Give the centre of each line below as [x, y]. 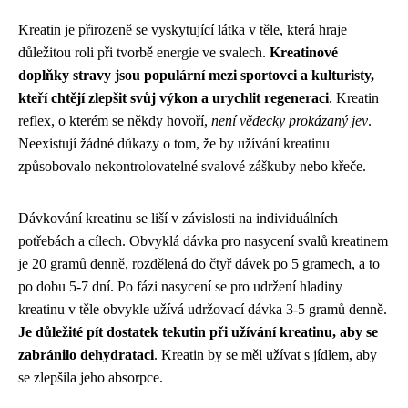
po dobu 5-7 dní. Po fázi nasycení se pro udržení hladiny [180, 286]
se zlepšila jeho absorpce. [91, 377]
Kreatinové [304, 52]
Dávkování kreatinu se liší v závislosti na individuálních [178, 218]
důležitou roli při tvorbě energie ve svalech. [144, 52]
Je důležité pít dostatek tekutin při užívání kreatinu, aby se [198, 331]
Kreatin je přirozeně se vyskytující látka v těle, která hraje [183, 29]
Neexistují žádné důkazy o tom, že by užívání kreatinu [174, 143]
